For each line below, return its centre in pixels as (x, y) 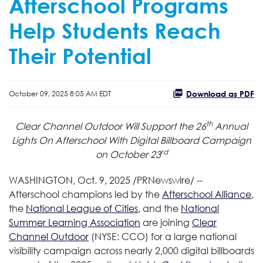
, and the (159, 208)
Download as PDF (220, 93)
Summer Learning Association (75, 222)
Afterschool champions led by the (85, 194)
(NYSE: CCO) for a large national (163, 236)
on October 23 (128, 154)
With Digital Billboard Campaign (180, 140)
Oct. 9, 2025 (104, 180)
